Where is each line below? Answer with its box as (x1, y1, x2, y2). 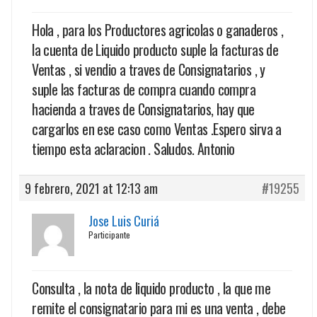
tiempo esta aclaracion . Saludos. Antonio (32, 137, 235, 159)
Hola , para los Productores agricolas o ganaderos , (32, 18, 284, 40)
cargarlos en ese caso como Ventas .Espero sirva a (32, 117, 282, 139)
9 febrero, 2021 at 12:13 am (25, 178, 158, 197)
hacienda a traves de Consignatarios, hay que (32, 98, 255, 120)
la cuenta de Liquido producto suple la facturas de (32, 38, 279, 60)
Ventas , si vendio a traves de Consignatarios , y (32, 58, 265, 80)
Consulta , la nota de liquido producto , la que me (32, 277, 271, 299)
